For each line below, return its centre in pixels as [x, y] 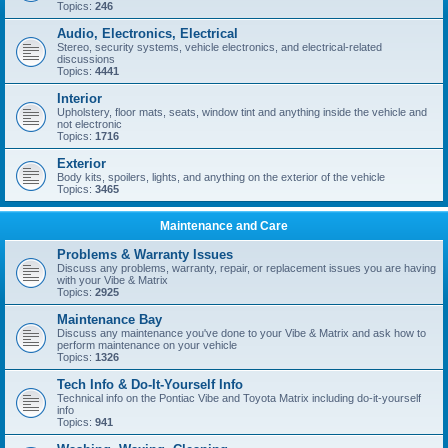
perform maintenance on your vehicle [147, 345]
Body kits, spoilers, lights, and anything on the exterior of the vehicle [221, 177]
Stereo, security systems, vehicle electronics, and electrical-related [219, 47]
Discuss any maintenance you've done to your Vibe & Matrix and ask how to [241, 333]
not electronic [89, 124]
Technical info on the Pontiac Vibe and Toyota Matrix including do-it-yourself [239, 398]
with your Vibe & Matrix [112, 280]
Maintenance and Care [224, 226]
